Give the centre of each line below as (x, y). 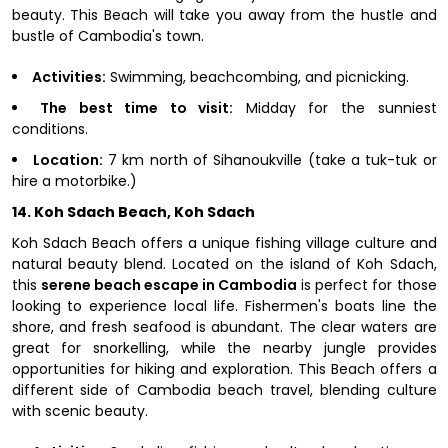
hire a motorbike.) (74, 180)
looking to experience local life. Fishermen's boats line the (224, 305)
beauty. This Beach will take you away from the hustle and (224, 14)
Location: (67, 159)
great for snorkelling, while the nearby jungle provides (224, 347)
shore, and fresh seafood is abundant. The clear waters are (224, 326)
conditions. (49, 128)
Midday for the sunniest (335, 107)
